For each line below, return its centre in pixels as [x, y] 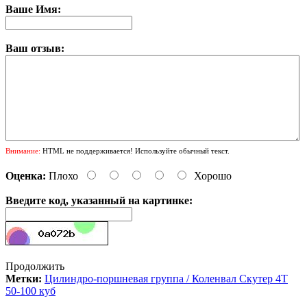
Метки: [24, 278]
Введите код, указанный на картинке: [99, 200]
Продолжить [35, 266]
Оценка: [26, 175]
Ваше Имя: [33, 9]
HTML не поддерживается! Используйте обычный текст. [135, 150]
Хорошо [213, 175]
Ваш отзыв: [35, 48]
